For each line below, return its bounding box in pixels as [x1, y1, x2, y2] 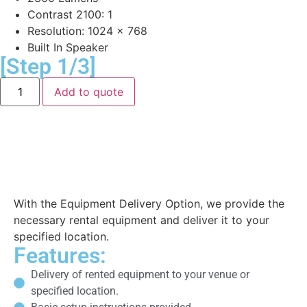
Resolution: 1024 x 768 [27, 24, 147, 38]
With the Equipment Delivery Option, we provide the [14, 197, 284, 210]
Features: [14, 243, 106, 269]
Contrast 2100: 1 [27, 8, 112, 21]
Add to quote [54, 85, 124, 99]
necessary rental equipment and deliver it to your [14, 213, 269, 227]
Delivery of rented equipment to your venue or [31, 268, 249, 281]
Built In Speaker [27, 40, 108, 54]
